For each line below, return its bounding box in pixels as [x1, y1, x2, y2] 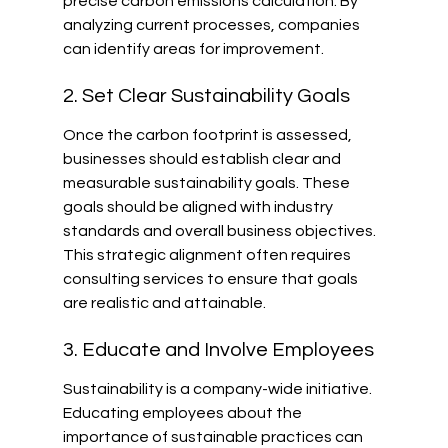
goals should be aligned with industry [62, 198, 336, 215]
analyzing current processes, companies [62, 16, 363, 33]
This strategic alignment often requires [62, 246, 354, 263]
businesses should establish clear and [62, 150, 344, 167]
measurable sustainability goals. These [62, 174, 353, 191]
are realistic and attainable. [62, 294, 266, 311]
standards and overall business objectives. [62, 222, 379, 239]
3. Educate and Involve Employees [62, 340, 374, 361]
